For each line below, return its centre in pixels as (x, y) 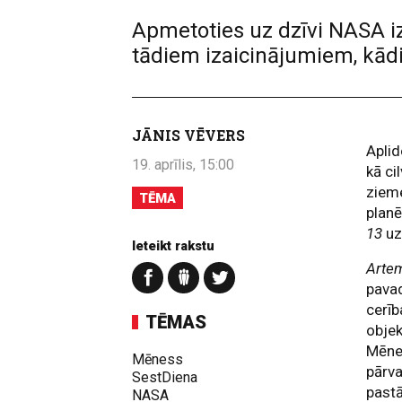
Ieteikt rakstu (173, 246)
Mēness (157, 359)
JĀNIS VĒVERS (188, 135)
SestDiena (165, 377)
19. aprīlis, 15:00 (183, 165)
